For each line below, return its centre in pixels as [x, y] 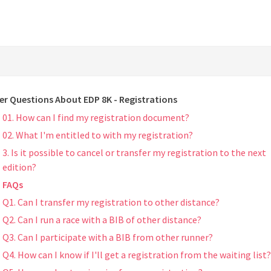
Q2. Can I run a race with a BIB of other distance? [102, 220]
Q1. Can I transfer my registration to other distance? [111, 202]
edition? [19, 167]
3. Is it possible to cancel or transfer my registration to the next [134, 153]
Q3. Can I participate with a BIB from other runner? [108, 237]
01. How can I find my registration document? [96, 118]
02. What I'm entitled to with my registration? [98, 135]
